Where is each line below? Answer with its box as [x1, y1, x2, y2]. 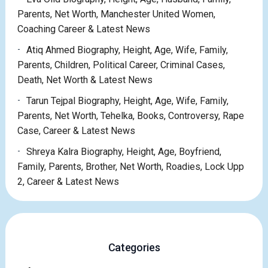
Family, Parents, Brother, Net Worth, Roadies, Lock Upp [17, 161, 244, 173]
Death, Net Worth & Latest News [17, 74, 153, 86]
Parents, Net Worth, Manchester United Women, [17, 8, 215, 20]
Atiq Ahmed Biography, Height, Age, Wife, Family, [26, 44, 228, 56]
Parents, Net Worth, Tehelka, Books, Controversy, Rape [17, 110, 244, 122]
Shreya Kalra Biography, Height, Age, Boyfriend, [26, 146, 221, 158]
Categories [108, 241, 160, 254]
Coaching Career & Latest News [17, 23, 150, 35]
